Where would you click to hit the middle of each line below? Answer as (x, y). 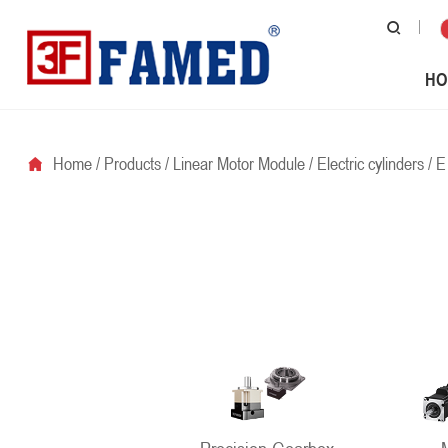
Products (132, 163)
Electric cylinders (370, 163)
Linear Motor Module (238, 163)
